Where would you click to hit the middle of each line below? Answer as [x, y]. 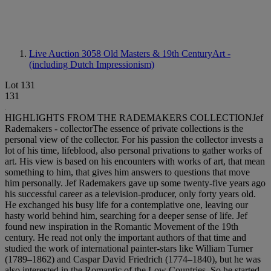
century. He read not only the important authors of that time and [126, 237]
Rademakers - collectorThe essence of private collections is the [124, 129]
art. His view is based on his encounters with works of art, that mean [135, 161]
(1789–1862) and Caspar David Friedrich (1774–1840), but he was [133, 259]
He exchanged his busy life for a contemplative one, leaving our [126, 205]
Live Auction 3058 [66, 54]
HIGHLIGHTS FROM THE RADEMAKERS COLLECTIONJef [134, 118]
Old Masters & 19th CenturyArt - [167, 54]
